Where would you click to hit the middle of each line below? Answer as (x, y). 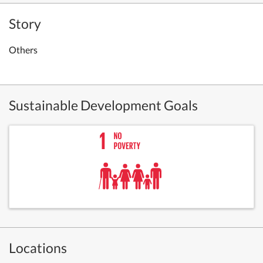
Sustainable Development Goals (103, 105)
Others (23, 50)
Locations (38, 248)
